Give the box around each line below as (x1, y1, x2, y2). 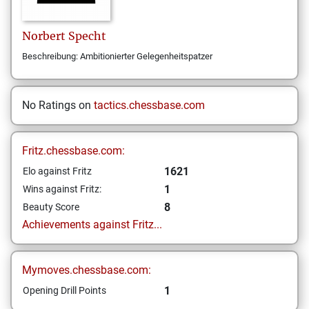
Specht (68, 29, 106, 43)
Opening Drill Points (23, 285, 106, 296)
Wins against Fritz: (23, 183, 101, 195)
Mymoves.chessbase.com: (22, 263, 151, 277)
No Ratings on (22, 99, 94, 112)
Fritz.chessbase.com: (22, 144, 125, 157)
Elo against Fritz (23, 166, 92, 177)
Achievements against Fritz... (22, 218, 162, 231)
